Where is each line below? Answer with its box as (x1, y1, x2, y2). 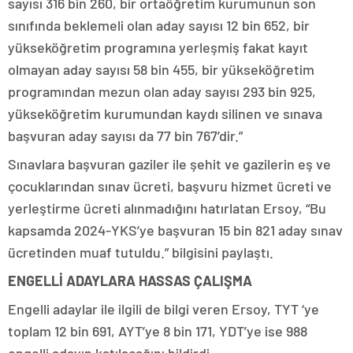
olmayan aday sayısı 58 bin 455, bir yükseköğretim (8, 61, 314, 78)
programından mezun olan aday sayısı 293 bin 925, (8, 83, 316, 100)
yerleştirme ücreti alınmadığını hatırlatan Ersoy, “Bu (8, 199, 326, 217)
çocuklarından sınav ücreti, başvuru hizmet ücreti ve (8, 177, 332, 195)
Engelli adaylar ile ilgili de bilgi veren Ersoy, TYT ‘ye (8, 300, 319, 318)
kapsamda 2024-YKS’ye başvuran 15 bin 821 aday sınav (8, 221, 343, 239)
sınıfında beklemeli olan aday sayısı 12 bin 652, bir (8, 17, 310, 34)
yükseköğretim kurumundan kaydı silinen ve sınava (8, 105, 322, 122)
